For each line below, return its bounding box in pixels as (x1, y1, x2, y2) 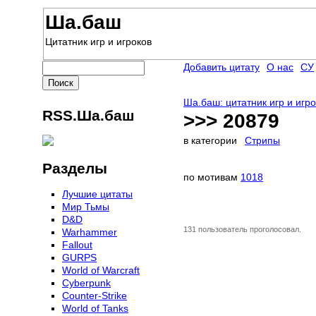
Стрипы (245, 135, 280, 147)
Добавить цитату (183, 61, 260, 73)
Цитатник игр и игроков (45, 36, 152, 47)
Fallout (62, 239, 92, 251)
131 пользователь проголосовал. (183, 225, 301, 234)
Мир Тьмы (62, 201, 109, 213)
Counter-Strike (62, 290, 127, 302)
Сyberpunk (62, 277, 111, 289)
